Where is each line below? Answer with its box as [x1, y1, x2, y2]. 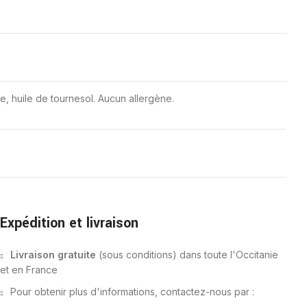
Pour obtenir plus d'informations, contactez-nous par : [10, 285, 254, 297]
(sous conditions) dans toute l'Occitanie [96, 248, 278, 260]
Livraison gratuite [10, 248, 96, 260]
